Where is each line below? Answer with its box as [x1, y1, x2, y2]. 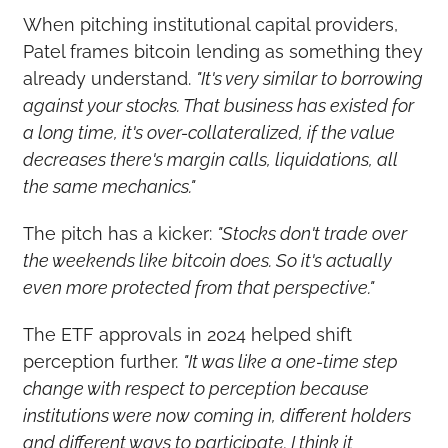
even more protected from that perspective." [22, 276, 374, 298]
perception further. [22, 350, 183, 372]
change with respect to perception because [22, 377, 369, 399]
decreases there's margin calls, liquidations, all [22, 148, 398, 170]
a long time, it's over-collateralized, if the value [22, 121, 395, 143]
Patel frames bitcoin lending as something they [22, 40, 423, 62]
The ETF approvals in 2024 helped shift [22, 323, 352, 345]
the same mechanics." [22, 175, 195, 197]
